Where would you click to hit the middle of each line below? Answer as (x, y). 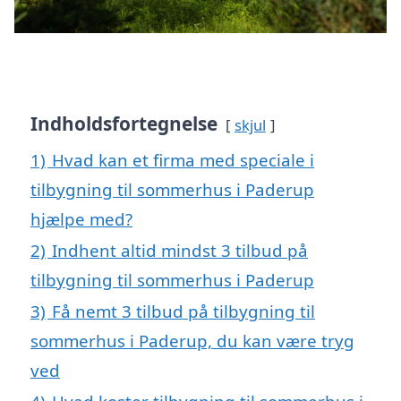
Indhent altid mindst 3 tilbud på (180, 251)
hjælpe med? (81, 219)
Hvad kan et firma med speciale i (183, 160)
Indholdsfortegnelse (124, 124)
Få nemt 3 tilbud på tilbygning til (183, 311)
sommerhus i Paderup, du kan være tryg (192, 341)
